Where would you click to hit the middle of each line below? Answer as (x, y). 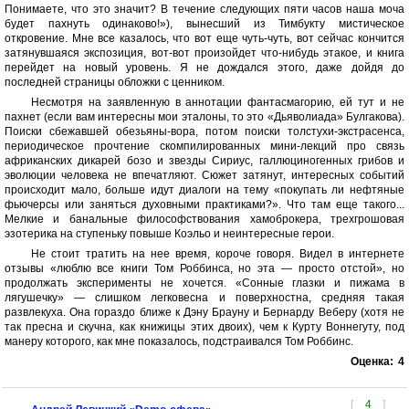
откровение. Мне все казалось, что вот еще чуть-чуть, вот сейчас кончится (204, 38)
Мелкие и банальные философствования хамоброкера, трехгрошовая (204, 219)
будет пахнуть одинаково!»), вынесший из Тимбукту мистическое (204, 24)
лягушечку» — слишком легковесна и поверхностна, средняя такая (204, 298)
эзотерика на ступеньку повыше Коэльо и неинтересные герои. (169, 234)
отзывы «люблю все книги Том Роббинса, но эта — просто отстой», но (204, 268)
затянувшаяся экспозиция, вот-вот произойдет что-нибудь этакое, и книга (204, 53)
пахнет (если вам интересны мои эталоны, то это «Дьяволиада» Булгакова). (204, 117)
